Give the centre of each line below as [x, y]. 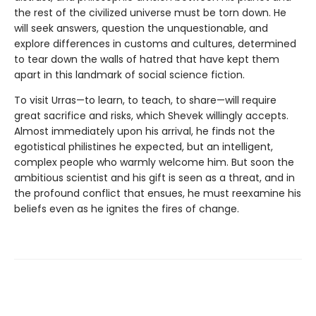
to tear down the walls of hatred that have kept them [147, 60]
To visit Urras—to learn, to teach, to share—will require [145, 101]
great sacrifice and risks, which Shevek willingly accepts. [151, 116]
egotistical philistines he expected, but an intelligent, [144, 147]
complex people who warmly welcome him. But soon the [154, 163]
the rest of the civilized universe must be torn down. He [150, 13]
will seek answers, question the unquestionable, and [141, 29]
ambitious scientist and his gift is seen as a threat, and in [154, 178]
